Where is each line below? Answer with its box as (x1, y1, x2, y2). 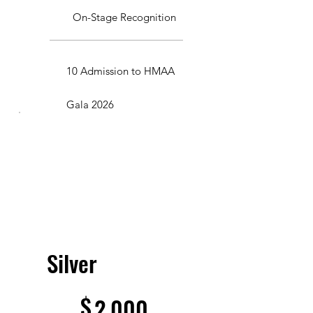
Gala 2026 (66, 97, 114, 111)
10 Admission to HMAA (66, 64, 175, 78)
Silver (47, 245, 97, 280)
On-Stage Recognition (73, 10, 177, 24)
